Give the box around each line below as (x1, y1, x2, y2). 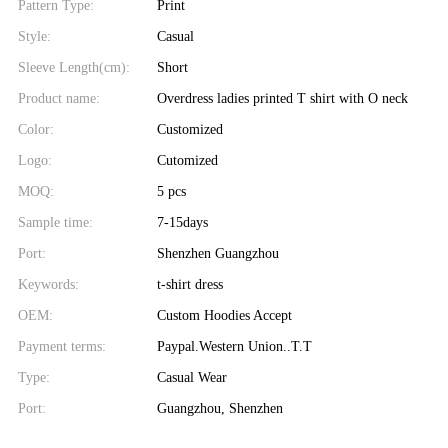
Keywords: (18, 276, 79, 292)
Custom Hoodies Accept (156, 307, 292, 323)
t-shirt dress (156, 276, 223, 292)
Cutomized (156, 152, 218, 168)
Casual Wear (156, 369, 227, 385)
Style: (18, 28, 51, 44)
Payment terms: (18, 338, 106, 354)
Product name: (18, 90, 100, 106)
